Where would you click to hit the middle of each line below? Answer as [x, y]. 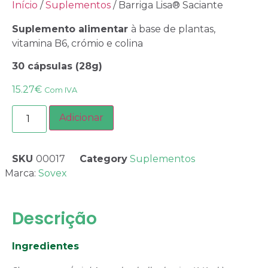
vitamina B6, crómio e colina [77, 43]
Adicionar [82, 118]
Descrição [54, 219]
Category [103, 159]
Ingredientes [45, 246]
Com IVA [61, 90]
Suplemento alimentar [71, 29]
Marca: [22, 173]
